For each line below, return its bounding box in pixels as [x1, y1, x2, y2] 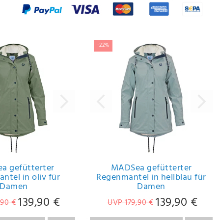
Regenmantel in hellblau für [96, 170, 206, 185]
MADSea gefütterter [110, 161, 192, 176]
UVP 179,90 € [108, 196, 153, 209]
